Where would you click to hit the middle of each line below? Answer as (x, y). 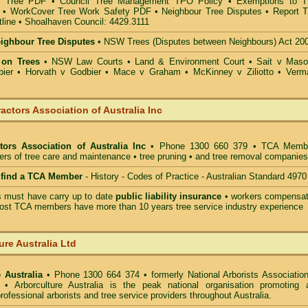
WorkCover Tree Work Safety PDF (80, 11)
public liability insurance (170, 196)
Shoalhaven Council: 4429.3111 (87, 22)
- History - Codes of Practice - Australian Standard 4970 (195, 176)
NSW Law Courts (87, 62)
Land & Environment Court (192, 62)
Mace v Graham (147, 72)
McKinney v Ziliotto (233, 72)
